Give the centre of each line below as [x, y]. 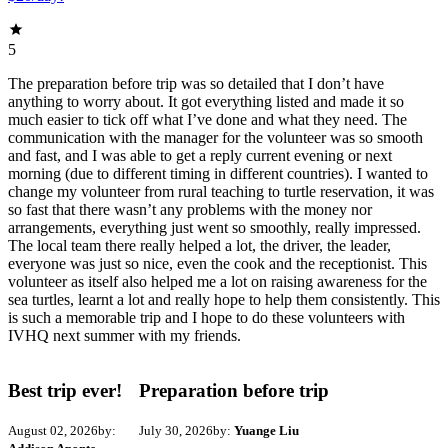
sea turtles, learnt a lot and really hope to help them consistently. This [224, 300]
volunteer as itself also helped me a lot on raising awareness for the [217, 282]
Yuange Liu [267, 430]
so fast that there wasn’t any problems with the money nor [190, 210]
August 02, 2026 [53, 430]
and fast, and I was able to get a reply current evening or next [200, 156]
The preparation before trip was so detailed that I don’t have [196, 84]
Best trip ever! [65, 390]
